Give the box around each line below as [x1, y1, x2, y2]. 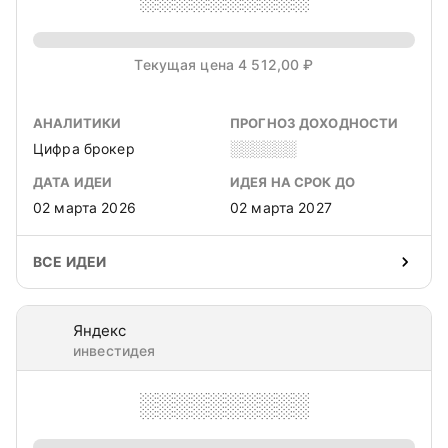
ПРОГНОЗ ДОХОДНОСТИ [230, 115, 399, 131]
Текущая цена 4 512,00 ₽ [134, 56, 314, 73]
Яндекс [73, 321, 126, 340]
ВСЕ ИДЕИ [33, 253, 107, 270]
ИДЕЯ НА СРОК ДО [230, 174, 355, 190]
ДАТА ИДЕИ [33, 174, 113, 190]
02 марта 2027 [230, 199, 332, 216]
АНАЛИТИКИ [33, 115, 122, 131]
